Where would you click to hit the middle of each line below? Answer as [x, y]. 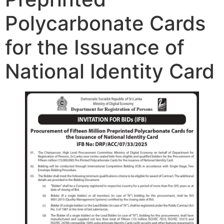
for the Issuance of [95, 47]
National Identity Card [110, 71]
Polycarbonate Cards [105, 23]
